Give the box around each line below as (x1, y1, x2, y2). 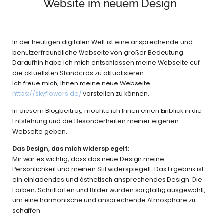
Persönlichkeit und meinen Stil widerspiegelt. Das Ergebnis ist (12, 165, 204, 173)
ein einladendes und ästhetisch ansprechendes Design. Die (12, 175, 202, 184)
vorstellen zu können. (82, 89, 149, 98)
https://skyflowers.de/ (12, 89, 82, 98)
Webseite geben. (12, 127, 67, 136)
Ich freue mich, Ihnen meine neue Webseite (12, 79, 150, 87)
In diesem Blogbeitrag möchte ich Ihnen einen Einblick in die (12, 106, 202, 115)
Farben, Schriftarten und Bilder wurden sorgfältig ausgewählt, (12, 185, 206, 194)
